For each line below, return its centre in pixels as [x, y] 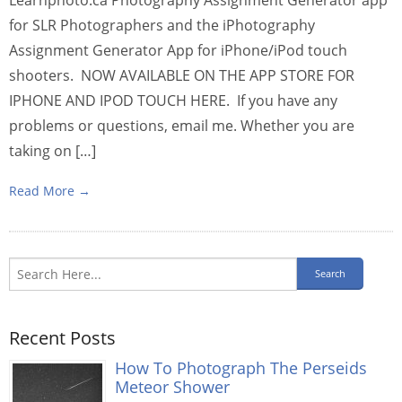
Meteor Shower [172, 386]
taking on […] [52, 150]
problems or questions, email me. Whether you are [182, 125]
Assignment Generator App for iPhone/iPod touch [178, 50]
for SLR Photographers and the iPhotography [162, 25]
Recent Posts [62, 337]
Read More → [50, 190]
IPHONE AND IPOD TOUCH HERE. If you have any [173, 100]
